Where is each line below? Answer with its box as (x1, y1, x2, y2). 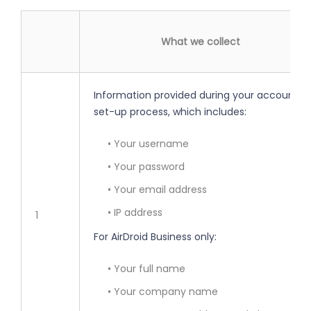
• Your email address (108, 183, 207, 197)
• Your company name (108, 285, 218, 299)
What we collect (160, 35, 240, 49)
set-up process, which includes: (94, 105, 246, 119)
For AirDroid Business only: (94, 230, 217, 244)
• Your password (108, 160, 185, 174)
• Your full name (108, 262, 185, 276)
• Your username (108, 137, 189, 151)
